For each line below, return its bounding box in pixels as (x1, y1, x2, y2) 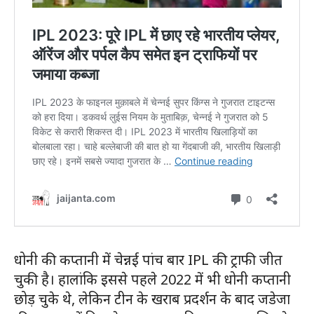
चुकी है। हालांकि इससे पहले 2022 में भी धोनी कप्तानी (14, 270, 291, 289)
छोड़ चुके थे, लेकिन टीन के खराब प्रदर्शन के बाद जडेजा (14, 289, 290, 309)
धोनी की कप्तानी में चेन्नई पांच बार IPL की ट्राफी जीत (14, 250, 282, 270)
